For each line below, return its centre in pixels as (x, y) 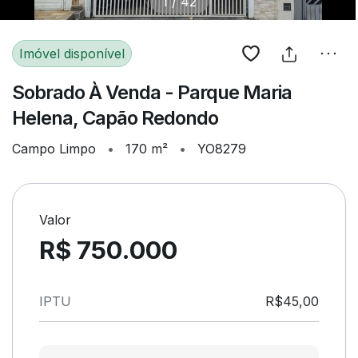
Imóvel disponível (72, 54)
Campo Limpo (56, 149)
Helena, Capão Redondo (115, 118)
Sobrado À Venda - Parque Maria (152, 92)
